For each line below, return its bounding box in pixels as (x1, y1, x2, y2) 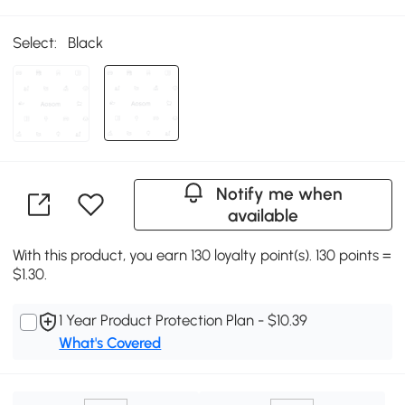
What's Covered (59, 334, 162, 353)
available (227, 205, 298, 227)
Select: (13, 33, 58, 52)
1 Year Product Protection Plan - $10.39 (59, 311, 308, 330)
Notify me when (216, 184, 344, 205)
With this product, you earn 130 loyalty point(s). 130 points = (13, 246, 392, 265)
